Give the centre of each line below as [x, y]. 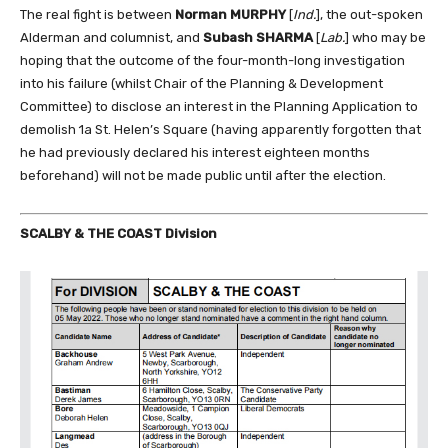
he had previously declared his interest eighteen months [195, 152]
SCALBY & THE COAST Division [118, 233]
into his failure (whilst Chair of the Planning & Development [201, 83]
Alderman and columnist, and [111, 37]
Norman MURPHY [230, 14]
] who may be [385, 37]
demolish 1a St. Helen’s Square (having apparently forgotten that [220, 129]
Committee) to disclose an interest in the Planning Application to [219, 106]
